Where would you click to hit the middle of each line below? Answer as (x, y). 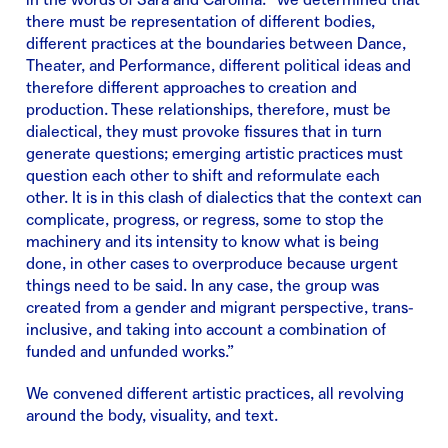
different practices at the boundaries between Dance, (216, 43)
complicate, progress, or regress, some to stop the (205, 219)
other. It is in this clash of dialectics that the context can (224, 197)
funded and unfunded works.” (130, 351)
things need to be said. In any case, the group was (202, 285)
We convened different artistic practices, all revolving (215, 393)
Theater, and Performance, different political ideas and (218, 65)
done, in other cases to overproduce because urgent (212, 263)
